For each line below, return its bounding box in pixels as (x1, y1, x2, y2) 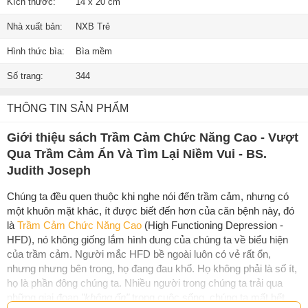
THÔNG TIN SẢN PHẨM (7, 102, 129, 114)
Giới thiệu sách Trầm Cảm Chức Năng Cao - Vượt (7, 130, 298, 144)
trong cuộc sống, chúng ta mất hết (129, 291, 285, 303)
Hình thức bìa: (7, 45, 65, 56)
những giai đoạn (7, 291, 81, 303)
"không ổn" (81, 291, 129, 303)
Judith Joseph (7, 163, 91, 177)
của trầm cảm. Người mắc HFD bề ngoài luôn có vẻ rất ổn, (7, 247, 271, 260)
